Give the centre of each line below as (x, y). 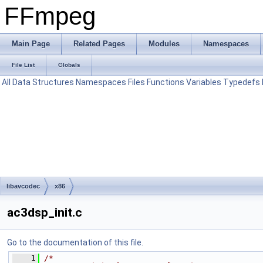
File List (23, 65)
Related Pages (99, 44)
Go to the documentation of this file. (75, 242)
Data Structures (43, 82)
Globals (69, 65)
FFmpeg (50, 16)
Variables (204, 82)
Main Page (31, 44)
